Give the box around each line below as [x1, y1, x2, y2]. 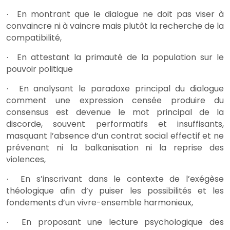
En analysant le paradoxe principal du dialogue [18, 83, 224, 95]
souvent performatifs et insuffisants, [53, 118, 224, 130]
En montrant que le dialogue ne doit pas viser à [17, 8, 224, 21]
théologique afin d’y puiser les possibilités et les [6, 185, 224, 197]
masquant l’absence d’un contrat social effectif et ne [6, 130, 224, 142]
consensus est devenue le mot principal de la [6, 106, 224, 119]
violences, [6, 154, 46, 166]
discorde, [6, 118, 53, 130]
